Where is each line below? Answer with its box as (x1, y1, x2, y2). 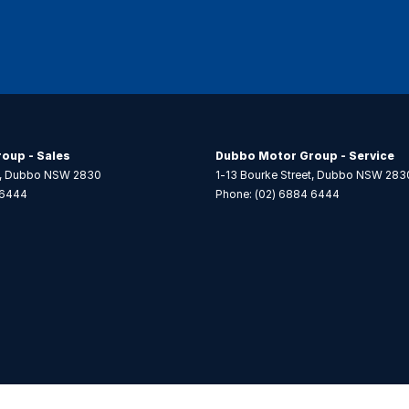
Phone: (215, 186, 255, 201)
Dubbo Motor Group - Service (215, 148, 394, 163)
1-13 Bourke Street (215, 167, 311, 182)
